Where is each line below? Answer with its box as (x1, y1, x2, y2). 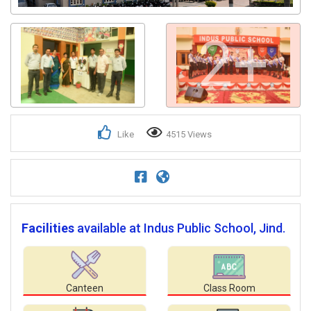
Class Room (203, 282, 255, 294)
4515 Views (166, 128, 212, 140)
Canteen (66, 282, 103, 294)
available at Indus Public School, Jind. (77, 220, 285, 235)
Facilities (22, 220, 74, 235)
